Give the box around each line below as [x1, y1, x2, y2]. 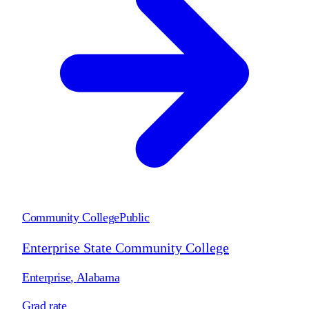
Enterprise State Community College [22, 239, 229, 255]
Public [119, 210, 150, 224]
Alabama [76, 270, 120, 284]
